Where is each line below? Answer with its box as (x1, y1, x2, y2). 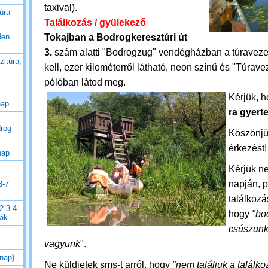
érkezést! (229, 143, 267, 153)
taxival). (44, 2, 80, 13)
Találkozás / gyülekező (44, 17, 146, 28)
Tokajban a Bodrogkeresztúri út (44, 32, 187, 42)
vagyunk (44, 239, 80, 249)
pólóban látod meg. (44, 77, 128, 87)
